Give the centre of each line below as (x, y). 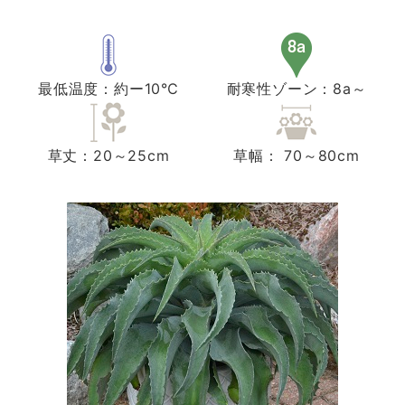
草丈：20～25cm (108, 156)
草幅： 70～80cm (297, 156)
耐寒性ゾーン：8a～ (297, 89)
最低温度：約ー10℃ (108, 89)
